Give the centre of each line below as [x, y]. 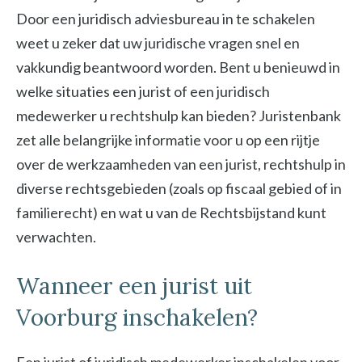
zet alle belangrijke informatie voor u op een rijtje [168, 140]
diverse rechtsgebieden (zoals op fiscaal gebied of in [179, 188]
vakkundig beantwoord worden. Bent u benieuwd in [178, 67]
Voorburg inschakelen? [137, 318]
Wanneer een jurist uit [134, 286]
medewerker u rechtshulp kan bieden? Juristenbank [179, 116]
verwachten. [56, 237]
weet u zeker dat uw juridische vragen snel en [158, 43]
